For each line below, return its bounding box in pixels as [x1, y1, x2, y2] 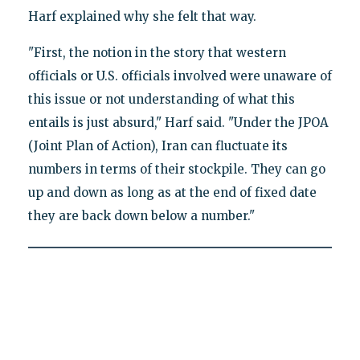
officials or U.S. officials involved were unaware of [27, 68, 332, 84]
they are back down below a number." [27, 208, 255, 224]
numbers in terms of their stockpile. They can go [27, 162, 325, 178]
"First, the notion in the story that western [27, 45, 286, 61]
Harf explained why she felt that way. [27, 9, 256, 25]
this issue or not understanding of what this [27, 92, 295, 108]
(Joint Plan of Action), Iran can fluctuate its [27, 138, 288, 154]
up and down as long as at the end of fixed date [27, 185, 317, 201]
